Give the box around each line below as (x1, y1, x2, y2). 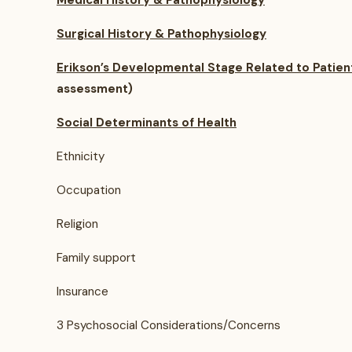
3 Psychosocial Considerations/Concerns (57, 317, 280, 333)
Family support (57, 250, 136, 266)
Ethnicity (57, 148, 104, 164)
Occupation (57, 182, 121, 198)
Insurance (57, 284, 108, 299)
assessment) (57, 81, 133, 97)
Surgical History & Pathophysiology (57, 26, 266, 42)
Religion (57, 216, 98, 232)
